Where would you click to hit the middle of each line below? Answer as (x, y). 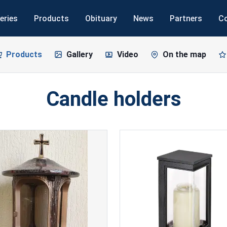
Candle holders (113, 99)
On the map (184, 54)
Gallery (80, 54)
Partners (186, 18)
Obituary (101, 18)
